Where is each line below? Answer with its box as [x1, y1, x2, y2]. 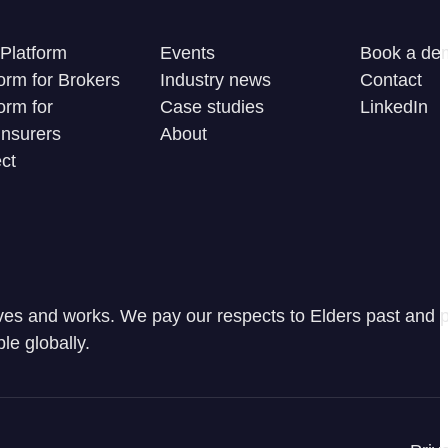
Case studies [160, 97, 264, 118]
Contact [360, 70, 422, 91]
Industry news [160, 70, 271, 91]
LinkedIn [360, 97, 428, 118]
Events [160, 43, 215, 64]
